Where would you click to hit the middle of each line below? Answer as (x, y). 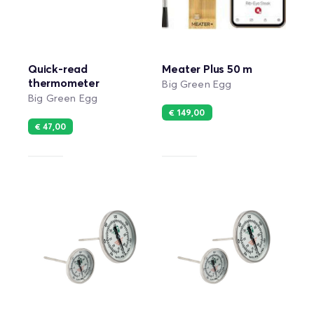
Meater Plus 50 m (207, 69)
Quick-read (58, 69)
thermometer (64, 83)
